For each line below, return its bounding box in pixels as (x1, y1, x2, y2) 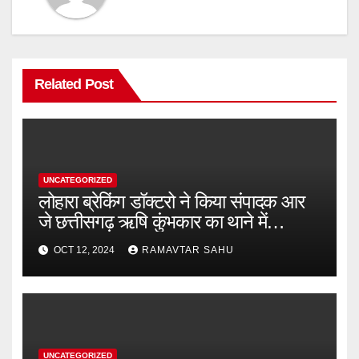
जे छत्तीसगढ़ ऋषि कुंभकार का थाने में (38, 211, 267, 233)
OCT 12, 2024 (50, 244, 117, 256)
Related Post (34, 75, 113, 92)
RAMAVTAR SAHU (141, 244, 234, 256)
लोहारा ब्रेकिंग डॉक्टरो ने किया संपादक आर (38, 191, 305, 213)
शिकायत (38, 231, 91, 253)
